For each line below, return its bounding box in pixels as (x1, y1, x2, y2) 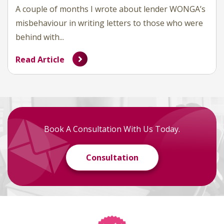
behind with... (15, 31, 64, 43)
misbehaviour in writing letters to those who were (15, 17, 203, 29)
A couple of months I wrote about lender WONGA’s (15, 3, 205, 15)
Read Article (15, 54, 64, 65)
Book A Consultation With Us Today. (44, 123, 180, 135)
